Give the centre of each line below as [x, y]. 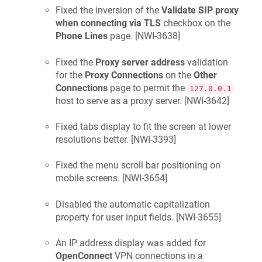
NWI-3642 [207, 101]
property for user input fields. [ [117, 217]
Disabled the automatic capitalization [133, 204]
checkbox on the [196, 23]
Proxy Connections [124, 75]
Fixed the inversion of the [108, 11]
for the [70, 75]
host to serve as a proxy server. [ [121, 101]
